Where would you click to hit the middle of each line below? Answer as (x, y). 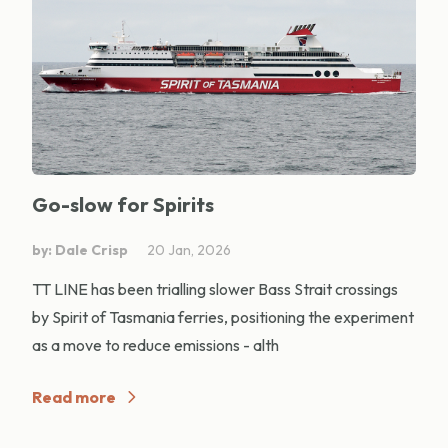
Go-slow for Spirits (123, 205)
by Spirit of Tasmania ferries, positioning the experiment (223, 317)
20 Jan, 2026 (189, 250)
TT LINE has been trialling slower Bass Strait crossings (215, 289)
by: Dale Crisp (80, 250)
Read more (74, 397)
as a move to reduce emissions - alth (155, 345)
